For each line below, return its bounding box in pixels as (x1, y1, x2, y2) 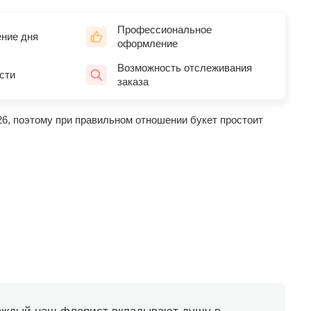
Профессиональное (117, 23, 212, 35)
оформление (117, 37, 178, 49)
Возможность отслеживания (117, 61, 252, 74)
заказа (117, 75, 149, 87)
